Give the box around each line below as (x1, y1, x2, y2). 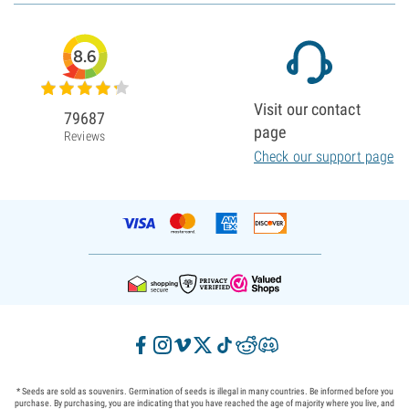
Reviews (64, 129, 105, 144)
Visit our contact (254, 100, 361, 120)
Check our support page (254, 148, 394, 166)
